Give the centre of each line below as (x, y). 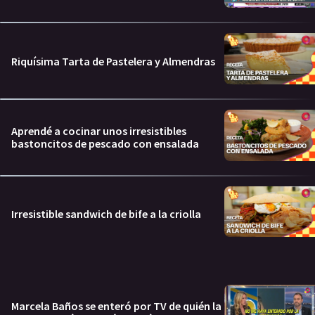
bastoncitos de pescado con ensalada (105, 144)
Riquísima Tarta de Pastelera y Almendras (113, 61)
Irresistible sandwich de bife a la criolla (106, 213)
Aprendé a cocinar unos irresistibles (99, 131)
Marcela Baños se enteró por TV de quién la (116, 306)
